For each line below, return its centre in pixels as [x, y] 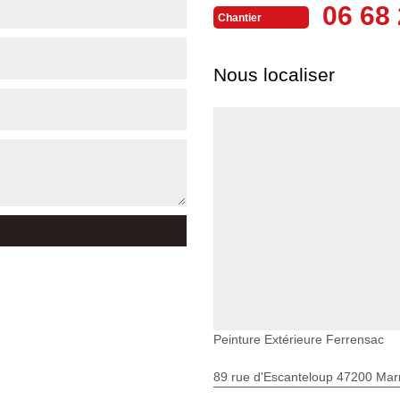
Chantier [240, 18]
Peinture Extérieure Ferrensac [299, 339]
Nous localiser [274, 74]
